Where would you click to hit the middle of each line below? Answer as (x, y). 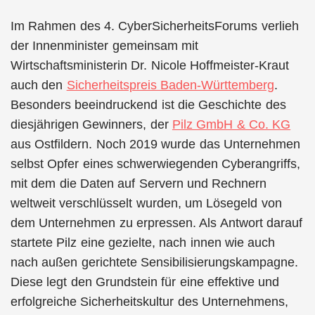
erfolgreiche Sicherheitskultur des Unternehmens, (149, 301)
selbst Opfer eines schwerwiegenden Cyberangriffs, (156, 163)
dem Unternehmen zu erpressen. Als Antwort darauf (156, 223)
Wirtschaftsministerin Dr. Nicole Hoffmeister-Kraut (150, 65)
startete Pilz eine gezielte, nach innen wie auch (143, 242)
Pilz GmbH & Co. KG (231, 124)
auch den (39, 85)
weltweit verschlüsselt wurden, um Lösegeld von (146, 203)
